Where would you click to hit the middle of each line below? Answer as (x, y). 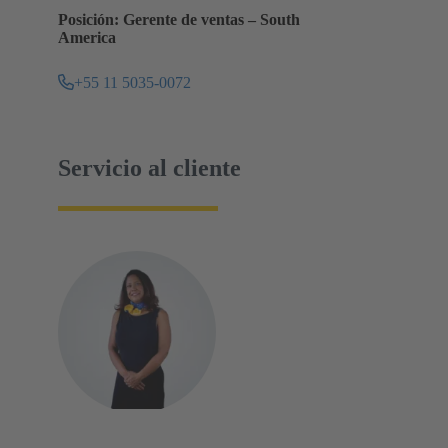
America (87, 38)
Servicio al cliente (149, 168)
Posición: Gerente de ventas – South (179, 20)
